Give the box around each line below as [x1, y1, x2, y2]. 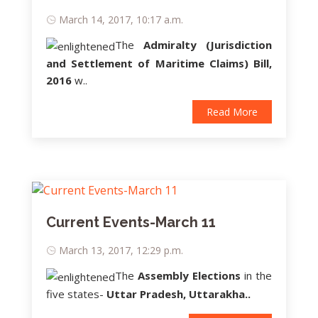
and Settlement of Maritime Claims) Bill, [46, 56, 272, 71]
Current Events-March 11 [46, 213, 216, 231]
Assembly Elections [138, 268, 241, 283]
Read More [207, 105, 258, 119]
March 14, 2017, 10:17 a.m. [59, 13, 183, 27]
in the [241, 268, 272, 283]
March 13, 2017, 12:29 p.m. [59, 243, 183, 257]
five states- [46, 286, 106, 301]
